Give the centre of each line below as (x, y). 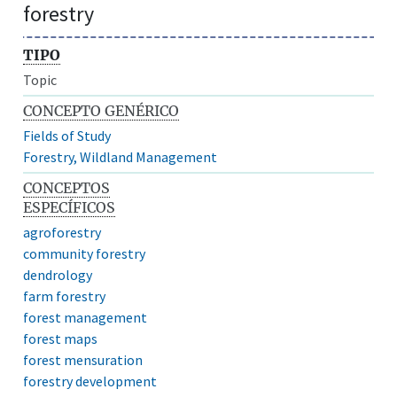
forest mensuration (83, 359)
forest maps (61, 338)
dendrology (58, 274)
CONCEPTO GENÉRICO (101, 110)
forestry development (90, 381)
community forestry (85, 253)
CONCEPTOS (67, 187)
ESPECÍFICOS (70, 207)
